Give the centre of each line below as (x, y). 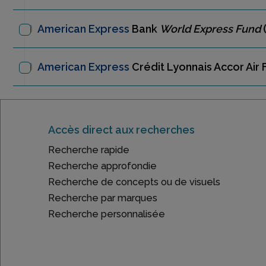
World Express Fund (210, 29)
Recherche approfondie (102, 166)
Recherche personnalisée (107, 214)
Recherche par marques (103, 198)
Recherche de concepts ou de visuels (134, 182)
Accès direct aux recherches (121, 130)
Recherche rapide (89, 150)
